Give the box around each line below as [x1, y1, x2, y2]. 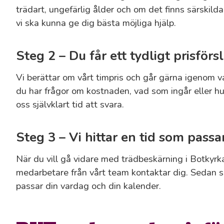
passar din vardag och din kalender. [16, 179, 161, 192]
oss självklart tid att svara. [16, 98, 124, 111]
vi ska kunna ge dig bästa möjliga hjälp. [16, 16, 176, 29]
